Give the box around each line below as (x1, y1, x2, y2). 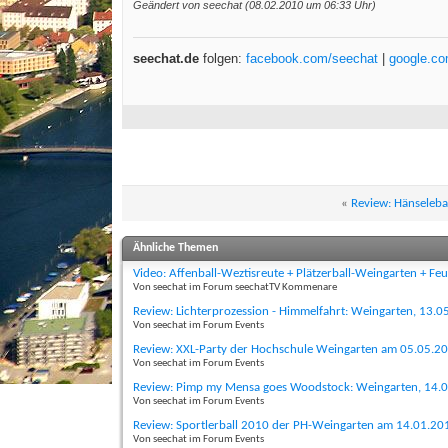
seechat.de (133, 51, 199, 67)
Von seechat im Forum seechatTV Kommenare (133, 282, 337, 294)
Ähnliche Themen (133, 242, 218, 255)
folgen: (199, 51, 246, 67)
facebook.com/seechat (246, 51, 378, 67)
